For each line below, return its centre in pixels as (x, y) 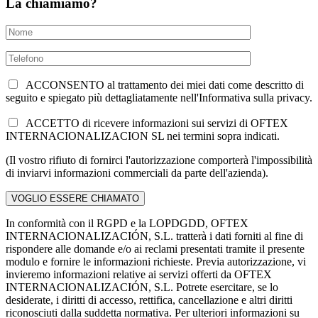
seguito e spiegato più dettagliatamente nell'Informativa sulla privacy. (159, 98)
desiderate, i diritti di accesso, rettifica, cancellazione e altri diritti (149, 300)
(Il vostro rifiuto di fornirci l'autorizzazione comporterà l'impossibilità (159, 160)
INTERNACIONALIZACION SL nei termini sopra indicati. (143, 136)
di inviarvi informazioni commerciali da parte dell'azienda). (137, 173)
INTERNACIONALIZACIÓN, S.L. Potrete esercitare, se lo (142, 287)
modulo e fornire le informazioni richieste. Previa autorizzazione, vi (156, 262)
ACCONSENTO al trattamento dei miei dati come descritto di (162, 85)
